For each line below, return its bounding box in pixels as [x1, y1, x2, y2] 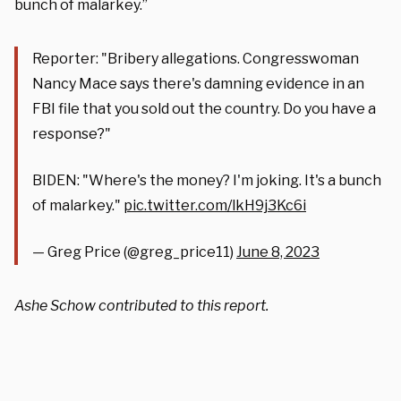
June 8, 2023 [236, 243, 320, 260]
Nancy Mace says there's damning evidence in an [32, 74, 364, 92]
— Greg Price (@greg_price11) [32, 243, 236, 260]
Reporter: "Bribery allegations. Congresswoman [32, 49, 359, 67]
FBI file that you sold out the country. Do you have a [32, 99, 376, 117]
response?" [32, 124, 111, 142]
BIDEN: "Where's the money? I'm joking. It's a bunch [32, 171, 381, 189]
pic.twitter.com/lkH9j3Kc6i [124, 196, 306, 214]
